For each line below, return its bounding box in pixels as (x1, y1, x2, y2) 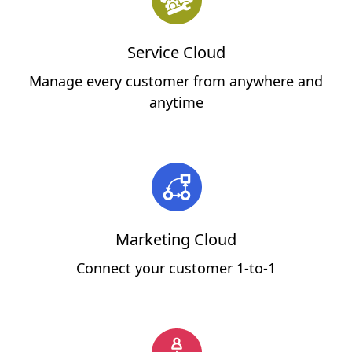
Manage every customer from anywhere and (29, 71, 323, 90)
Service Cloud (126, 41, 225, 63)
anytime (148, 92, 203, 112)
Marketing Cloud (115, 228, 236, 250)
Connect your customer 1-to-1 (76, 258, 276, 277)
